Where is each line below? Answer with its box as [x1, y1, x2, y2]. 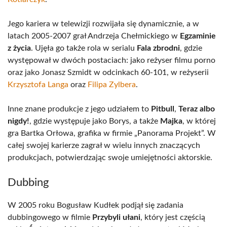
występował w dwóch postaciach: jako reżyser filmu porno [8, 56, 215, 64]
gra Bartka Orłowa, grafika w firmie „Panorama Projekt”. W [8, 129, 216, 137]
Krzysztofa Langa [8, 81, 68, 89]
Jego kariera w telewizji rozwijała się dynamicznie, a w [8, 20, 199, 28]
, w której [182, 117, 216, 125]
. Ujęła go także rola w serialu [31, 44, 137, 52]
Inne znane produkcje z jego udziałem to [8, 105, 151, 113]
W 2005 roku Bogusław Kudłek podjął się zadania [8, 201, 183, 209]
